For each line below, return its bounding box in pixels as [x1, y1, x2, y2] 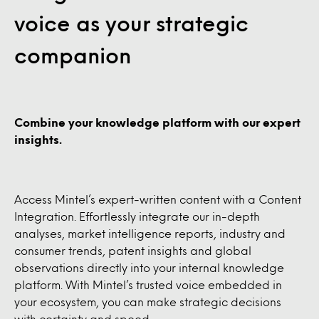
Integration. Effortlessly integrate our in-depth [14, 211, 260, 221]
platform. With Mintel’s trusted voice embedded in [14, 280, 282, 289]
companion [14, 46, 131, 63]
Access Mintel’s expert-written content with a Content [14, 194, 301, 204]
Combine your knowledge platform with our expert [14, 117, 300, 127]
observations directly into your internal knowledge [14, 263, 284, 272]
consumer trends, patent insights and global [14, 246, 251, 255]
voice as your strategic [14, 14, 249, 31]
